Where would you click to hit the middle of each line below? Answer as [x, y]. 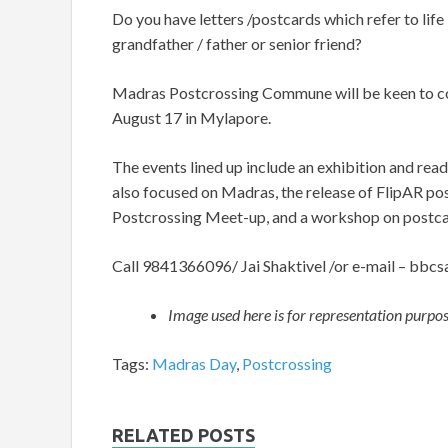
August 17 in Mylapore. [191, 118]
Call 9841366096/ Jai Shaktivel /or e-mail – [260, 266]
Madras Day [194, 364]
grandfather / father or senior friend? [237, 44]
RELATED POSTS [183, 435]
